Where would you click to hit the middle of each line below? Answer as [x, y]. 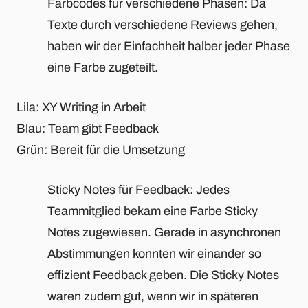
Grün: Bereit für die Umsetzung [101, 150]
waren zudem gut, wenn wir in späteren [153, 296]
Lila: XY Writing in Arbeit [81, 107]
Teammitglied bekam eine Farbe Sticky [153, 211]
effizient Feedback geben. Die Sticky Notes [163, 275]
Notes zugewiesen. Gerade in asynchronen [164, 232]
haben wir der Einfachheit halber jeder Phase [169, 46]
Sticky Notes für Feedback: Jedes [139, 189]
